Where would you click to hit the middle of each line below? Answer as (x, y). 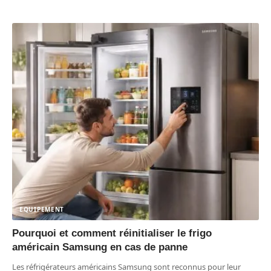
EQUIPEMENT (42, 209)
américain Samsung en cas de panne (100, 247)
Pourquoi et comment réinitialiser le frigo (112, 233)
